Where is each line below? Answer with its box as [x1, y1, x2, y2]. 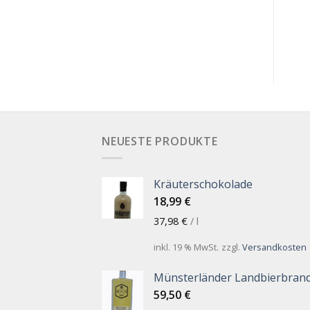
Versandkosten [242, 240, 307, 253]
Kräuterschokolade [154, 176, 253, 192]
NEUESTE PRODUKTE [102, 133, 218, 149]
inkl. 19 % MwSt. [154, 240, 219, 253]
